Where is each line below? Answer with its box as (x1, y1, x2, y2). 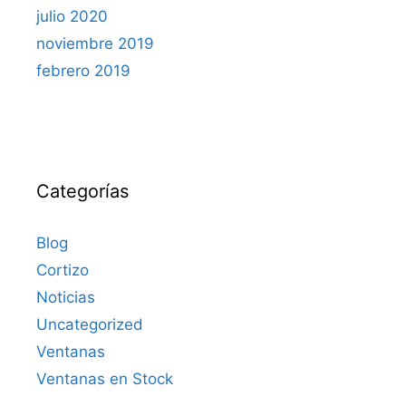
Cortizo (36, 260, 89, 279)
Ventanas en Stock (36, 369, 173, 388)
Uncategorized (36, 314, 143, 333)
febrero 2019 (36, 61, 130, 80)
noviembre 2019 (36, 34, 154, 53)
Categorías (36, 179, 129, 202)
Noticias (36, 287, 95, 306)
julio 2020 (36, 6, 108, 25)
